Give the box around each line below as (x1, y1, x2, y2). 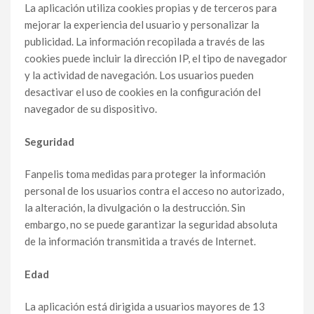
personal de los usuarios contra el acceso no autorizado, (25, 184, 284, 197)
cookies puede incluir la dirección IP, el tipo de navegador (25, 52, 287, 64)
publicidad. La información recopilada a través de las (25, 35, 265, 48)
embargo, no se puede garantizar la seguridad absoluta (25, 218, 278, 231)
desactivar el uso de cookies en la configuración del (25, 86, 261, 98)
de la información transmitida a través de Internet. (25, 235, 256, 247)
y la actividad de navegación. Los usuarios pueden (25, 69, 254, 81)
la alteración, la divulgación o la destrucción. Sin (25, 201, 245, 214)
